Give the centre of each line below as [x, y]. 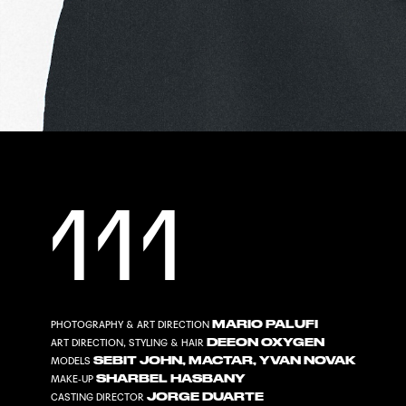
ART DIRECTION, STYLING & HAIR [128, 343]
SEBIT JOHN [138, 361]
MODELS [71, 362]
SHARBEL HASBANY [171, 379]
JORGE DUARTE [206, 397]
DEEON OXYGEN [266, 343]
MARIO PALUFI [266, 325]
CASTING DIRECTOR [98, 398]
